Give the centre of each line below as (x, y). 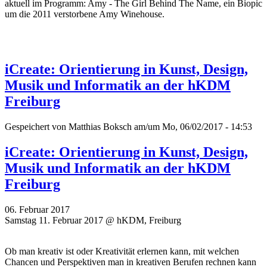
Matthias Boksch (100, 127)
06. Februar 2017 (37, 210)
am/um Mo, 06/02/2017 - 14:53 (192, 127)
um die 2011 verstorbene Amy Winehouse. (85, 14)
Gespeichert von (37, 127)
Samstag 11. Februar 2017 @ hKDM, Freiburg (93, 221)
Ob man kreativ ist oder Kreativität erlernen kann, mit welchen (122, 252)
